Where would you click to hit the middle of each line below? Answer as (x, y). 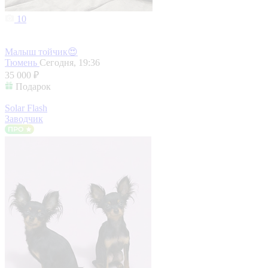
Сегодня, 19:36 (70, 63)
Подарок (33, 87)
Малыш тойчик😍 (41, 52)
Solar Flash (26, 108)
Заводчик (24, 119)
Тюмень (22, 63)
